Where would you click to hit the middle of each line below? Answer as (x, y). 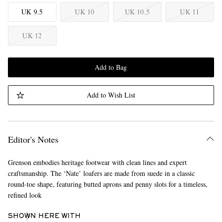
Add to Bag (111, 67)
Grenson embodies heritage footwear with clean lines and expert (97, 162)
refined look (25, 195)
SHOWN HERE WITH (44, 217)
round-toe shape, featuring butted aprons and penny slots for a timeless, (108, 184)
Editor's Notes (33, 139)
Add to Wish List (111, 95)
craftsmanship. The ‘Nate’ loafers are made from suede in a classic (101, 173)
